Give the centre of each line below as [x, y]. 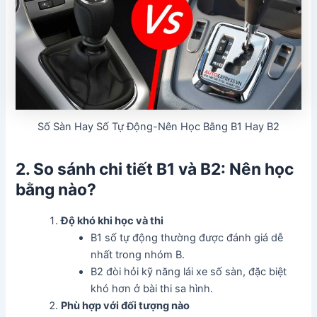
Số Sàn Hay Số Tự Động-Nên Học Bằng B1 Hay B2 [158, 126]
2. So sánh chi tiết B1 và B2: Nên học [155, 169]
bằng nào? [56, 189]
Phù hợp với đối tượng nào [126, 305]
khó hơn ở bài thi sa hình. [152, 288]
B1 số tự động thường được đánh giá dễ [187, 237]
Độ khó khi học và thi [113, 220]
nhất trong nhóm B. [138, 254]
